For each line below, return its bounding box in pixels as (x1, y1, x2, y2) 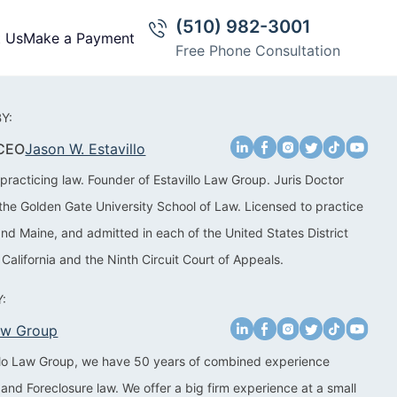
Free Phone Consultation (175, 42, 340, 59)
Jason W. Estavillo (25, 140, 146, 158)
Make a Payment (23, 28, 135, 47)
